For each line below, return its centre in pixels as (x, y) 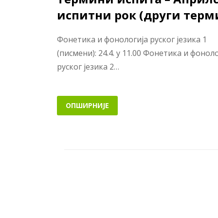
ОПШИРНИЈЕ (87, 105)
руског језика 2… (88, 67)
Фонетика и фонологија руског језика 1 (132, 40)
